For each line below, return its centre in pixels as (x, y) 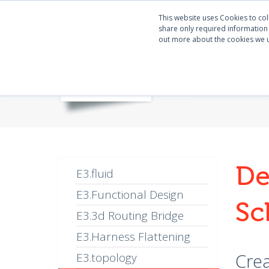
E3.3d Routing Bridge (130, 216)
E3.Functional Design (130, 195)
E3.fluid (95, 174)
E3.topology (107, 258)
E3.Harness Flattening (133, 237)
